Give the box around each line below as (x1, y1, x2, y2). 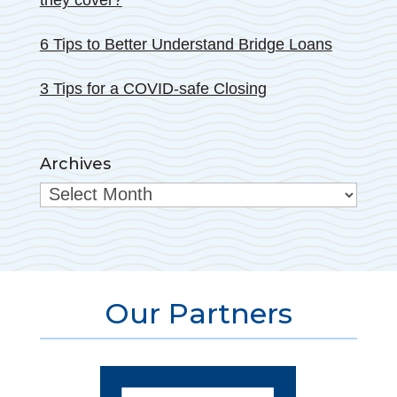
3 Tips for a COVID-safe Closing (39, 80, 267, 98)
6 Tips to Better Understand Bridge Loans (39, 35, 332, 54)
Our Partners (104, 296, 292, 331)
